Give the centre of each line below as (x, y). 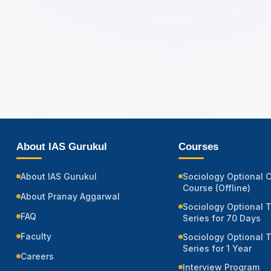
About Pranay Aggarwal (70, 197)
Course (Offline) (217, 188)
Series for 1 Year (217, 249)
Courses (198, 147)
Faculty (36, 237)
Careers (37, 256)
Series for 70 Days (222, 218)
